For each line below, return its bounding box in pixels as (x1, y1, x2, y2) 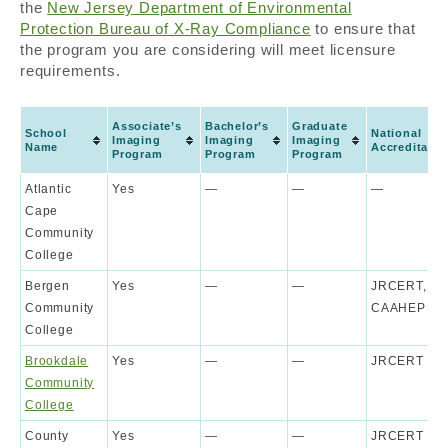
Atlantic (25, 182, 72, 197)
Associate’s (112, 120, 182, 133)
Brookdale (25, 354, 89, 369)
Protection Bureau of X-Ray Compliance (20, 20, 311, 38)
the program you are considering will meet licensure (20, 41, 396, 59)
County (25, 429, 69, 444)
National (371, 127, 422, 140)
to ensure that (310, 20, 416, 38)
